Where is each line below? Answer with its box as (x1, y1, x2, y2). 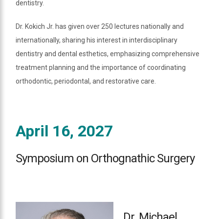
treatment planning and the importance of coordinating (16, 63, 186, 71)
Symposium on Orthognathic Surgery (16, 151, 195, 165)
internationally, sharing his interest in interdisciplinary (16, 36, 177, 44)
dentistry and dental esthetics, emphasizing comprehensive (16, 49, 199, 58)
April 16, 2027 (16, 121, 113, 140)
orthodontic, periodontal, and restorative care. (16, 77, 156, 85)
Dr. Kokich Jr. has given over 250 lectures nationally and (16, 22, 184, 30)
